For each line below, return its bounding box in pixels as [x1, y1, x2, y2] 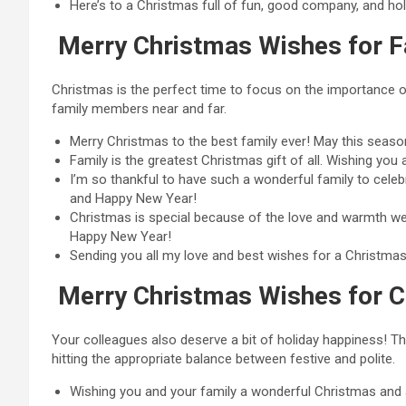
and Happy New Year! [70, 190, 197, 207]
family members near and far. [52, 101, 227, 117]
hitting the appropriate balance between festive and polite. [52, 351, 395, 367]
